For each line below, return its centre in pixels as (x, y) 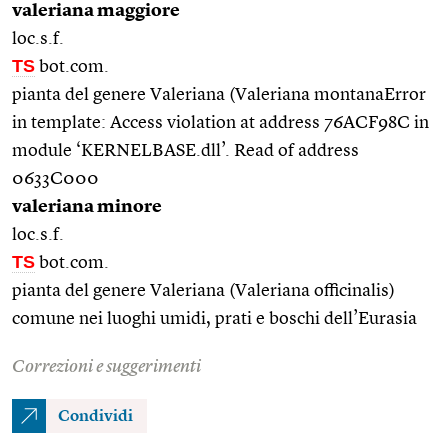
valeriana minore (87, 206)
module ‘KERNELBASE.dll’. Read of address (185, 150)
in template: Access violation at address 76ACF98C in (220, 122)
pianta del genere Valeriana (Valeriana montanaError (219, 94)
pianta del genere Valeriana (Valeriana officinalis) (203, 290)
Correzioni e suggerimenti (106, 366)
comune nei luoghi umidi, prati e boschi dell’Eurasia (214, 318)
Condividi (95, 416)
